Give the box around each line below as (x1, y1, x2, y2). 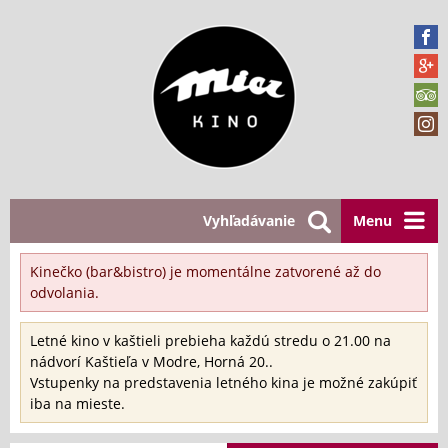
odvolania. (30, 283, 99, 302)
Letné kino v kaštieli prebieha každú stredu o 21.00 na (30, 331, 391, 350)
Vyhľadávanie (203, 211, 295, 230)
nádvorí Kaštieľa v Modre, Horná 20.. (30, 352, 273, 371)
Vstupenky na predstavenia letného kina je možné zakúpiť (30, 373, 417, 392)
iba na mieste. (30, 394, 125, 413)
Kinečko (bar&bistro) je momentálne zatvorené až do (30, 262, 381, 281)
